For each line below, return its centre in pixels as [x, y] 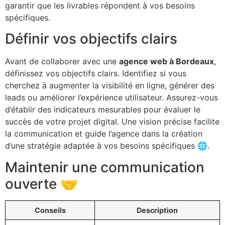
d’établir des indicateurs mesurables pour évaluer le [103, 110]
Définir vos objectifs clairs [91, 39]
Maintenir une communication [105, 167]
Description [157, 210]
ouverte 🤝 [41, 184]
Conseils [50, 210]
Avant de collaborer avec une [62, 62]
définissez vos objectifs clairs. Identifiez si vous [96, 74]
